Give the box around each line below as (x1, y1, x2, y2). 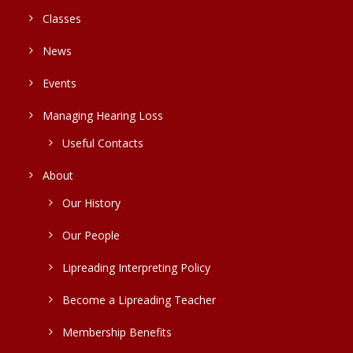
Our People (62, 228, 120, 243)
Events (43, 76, 76, 91)
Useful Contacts (62, 136, 143, 151)
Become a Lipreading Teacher (62, 292, 216, 308)
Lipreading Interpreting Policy (62, 260, 210, 276)
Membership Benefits (62, 325, 172, 340)
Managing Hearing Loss (43, 108, 163, 124)
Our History (62, 195, 121, 211)
